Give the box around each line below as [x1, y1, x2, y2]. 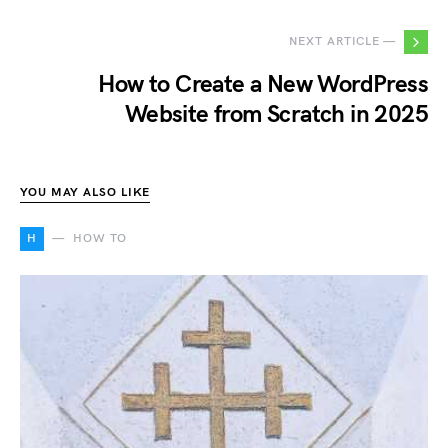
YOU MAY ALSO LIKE [20, 185, 151, 201]
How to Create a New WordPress [98, 70, 428, 100]
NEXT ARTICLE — [289, 34, 396, 50]
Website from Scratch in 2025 [124, 100, 428, 130]
